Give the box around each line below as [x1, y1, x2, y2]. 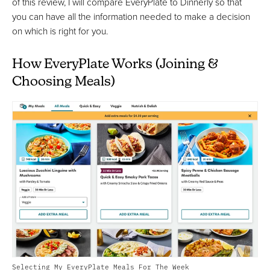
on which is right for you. [12, 24, 108, 38]
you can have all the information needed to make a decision [12, 10, 250, 24]
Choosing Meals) [12, 75, 115, 90]
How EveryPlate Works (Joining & [12, 58, 218, 72]
